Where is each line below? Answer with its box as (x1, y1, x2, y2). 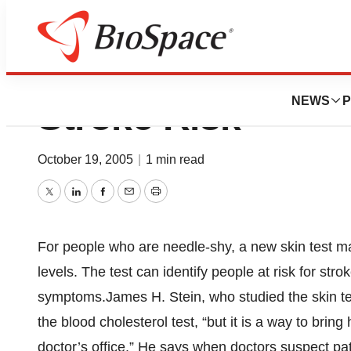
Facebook (101, 194, 164, 211)
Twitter (48, 194, 90, 211)
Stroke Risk (38, 96, 241, 138)
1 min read (146, 153, 204, 166)
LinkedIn (74, 194, 128, 211)
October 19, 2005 (38, 153, 136, 166)
